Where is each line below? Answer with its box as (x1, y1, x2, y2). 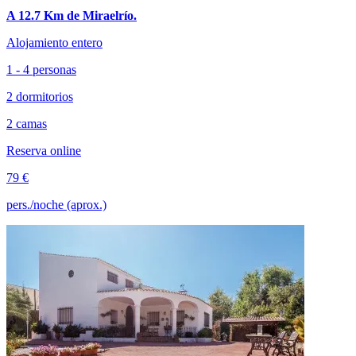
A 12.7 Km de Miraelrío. (6, 8, 137, 22)
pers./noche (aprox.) (6, 197, 106, 211)
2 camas (6, 116, 47, 130)
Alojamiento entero (6, 35, 103, 49)
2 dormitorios (6, 89, 73, 103)
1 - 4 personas (6, 62, 76, 76)
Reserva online (6, 143, 81, 157)
